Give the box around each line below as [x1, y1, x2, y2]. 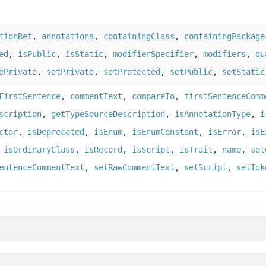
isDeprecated [27, 127, 84, 137]
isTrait [179, 145, 213, 155]
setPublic [170, 67, 213, 77]
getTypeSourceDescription [51, 109, 165, 119]
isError [208, 127, 241, 137]
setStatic [222, 67, 265, 77]
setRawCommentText [94, 163, 175, 173]
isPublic [18, 49, 56, 59]
